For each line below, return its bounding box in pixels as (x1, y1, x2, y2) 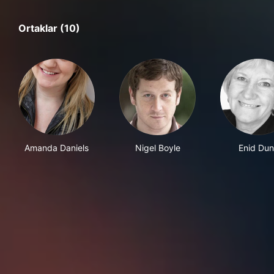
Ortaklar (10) (18, 22, 80, 34)
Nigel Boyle (135, 143, 180, 153)
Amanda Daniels (24, 143, 89, 153)
